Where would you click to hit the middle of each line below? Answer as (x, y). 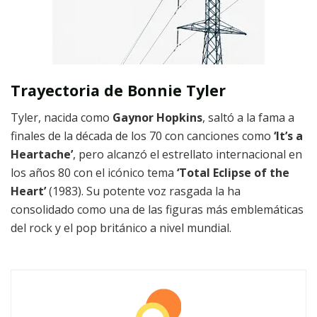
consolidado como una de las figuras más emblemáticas (157, 210)
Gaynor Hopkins (157, 118)
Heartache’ (42, 155)
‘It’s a (288, 136)
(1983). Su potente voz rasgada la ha (143, 191)
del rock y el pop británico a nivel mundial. (121, 228)
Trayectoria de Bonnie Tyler (118, 90)
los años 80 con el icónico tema (94, 173)
